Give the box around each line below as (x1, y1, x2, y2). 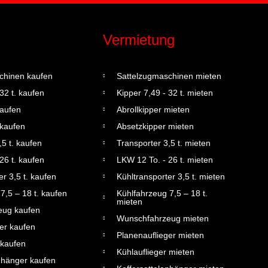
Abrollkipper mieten (116, 104, 190, 114)
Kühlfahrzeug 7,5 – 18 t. (116, 188, 208, 198)
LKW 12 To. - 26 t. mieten (116, 154, 213, 165)
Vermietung (103, 31, 175, 48)
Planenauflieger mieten (116, 230, 204, 240)
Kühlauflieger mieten (116, 246, 194, 257)
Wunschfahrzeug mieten (116, 213, 209, 223)
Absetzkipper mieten (116, 121, 194, 131)
